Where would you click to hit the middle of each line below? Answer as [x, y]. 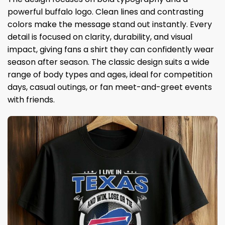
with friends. [31, 99]
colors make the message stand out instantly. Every [110, 24]
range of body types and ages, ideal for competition [110, 74]
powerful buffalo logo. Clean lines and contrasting [105, 12]
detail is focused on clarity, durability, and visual [100, 37]
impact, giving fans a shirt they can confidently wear [111, 49]
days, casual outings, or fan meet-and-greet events [110, 87]
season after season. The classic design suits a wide [108, 62]
